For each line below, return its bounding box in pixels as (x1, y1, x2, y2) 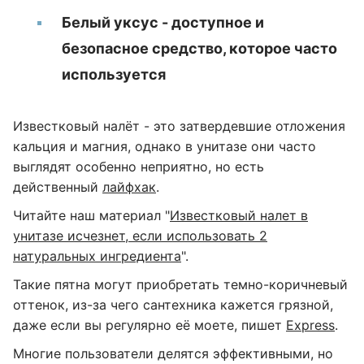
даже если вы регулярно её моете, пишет (13, 317, 286, 333)
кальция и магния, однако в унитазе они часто (13, 138, 316, 154)
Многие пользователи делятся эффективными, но (13, 345, 333, 362)
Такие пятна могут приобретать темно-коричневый (13, 276, 348, 292)
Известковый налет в (170, 207, 308, 223)
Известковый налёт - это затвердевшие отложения (13, 118, 345, 134)
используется (62, 66, 166, 83)
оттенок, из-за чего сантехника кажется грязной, (13, 297, 333, 313)
